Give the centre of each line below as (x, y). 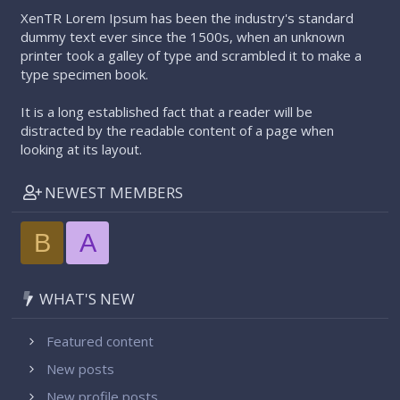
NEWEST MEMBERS (114, 193)
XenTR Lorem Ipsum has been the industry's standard (187, 17)
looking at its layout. (82, 149)
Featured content (100, 341)
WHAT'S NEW (86, 298)
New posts (81, 368)
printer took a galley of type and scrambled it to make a (192, 55)
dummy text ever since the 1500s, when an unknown (183, 36)
